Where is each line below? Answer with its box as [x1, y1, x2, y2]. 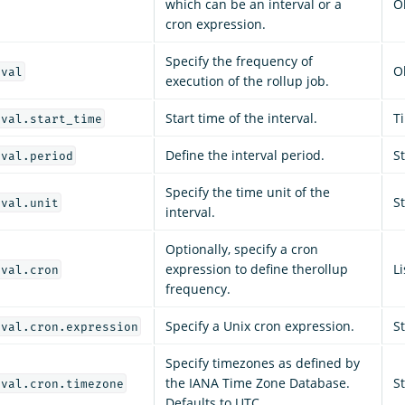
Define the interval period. [165, 146, 325, 164]
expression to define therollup [165, 259, 348, 278]
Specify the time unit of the [165, 183, 330, 201]
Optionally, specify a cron [165, 240, 318, 258]
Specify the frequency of [165, 52, 313, 70]
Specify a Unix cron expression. [165, 316, 354, 334]
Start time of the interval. [165, 108, 317, 127]
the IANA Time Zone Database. [165, 373, 350, 391]
